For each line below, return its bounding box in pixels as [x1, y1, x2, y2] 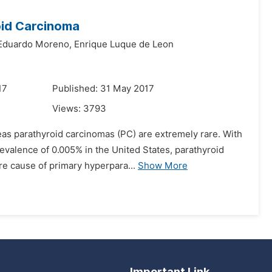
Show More [138, 160, 188, 171]
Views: [52, 103, 83, 114]
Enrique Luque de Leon [74, 39, 174, 50]
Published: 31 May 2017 [52, 83, 154, 94]
